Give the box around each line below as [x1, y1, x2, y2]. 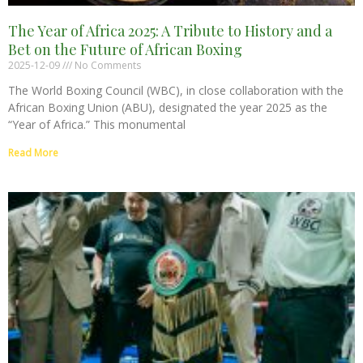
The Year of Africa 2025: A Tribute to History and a [8, 20, 332, 41]
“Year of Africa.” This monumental [8, 116, 186, 132]
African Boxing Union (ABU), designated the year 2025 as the [8, 99, 327, 115]
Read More [8, 145, 58, 160]
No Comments [72, 58, 141, 72]
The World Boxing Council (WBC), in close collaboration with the [8, 82, 344, 98]
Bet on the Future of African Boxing [8, 39, 242, 59]
